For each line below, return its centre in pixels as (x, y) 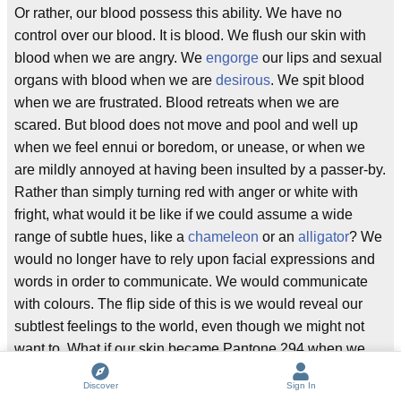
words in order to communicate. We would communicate (191, 282)
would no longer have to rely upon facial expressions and (195, 260)
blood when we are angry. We (110, 58)
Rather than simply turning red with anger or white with (186, 192)
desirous (243, 81)
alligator (324, 237)
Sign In (301, 385)
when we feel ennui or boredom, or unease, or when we (190, 148)
